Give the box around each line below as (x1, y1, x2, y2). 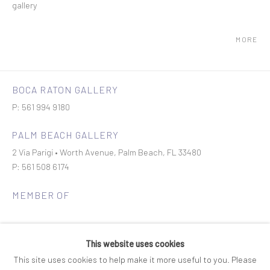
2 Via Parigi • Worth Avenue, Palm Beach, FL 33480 (12, 146, 201, 157)
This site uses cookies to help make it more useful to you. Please (13, 254, 257, 265)
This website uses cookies (86, 238, 184, 249)
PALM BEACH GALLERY (12, 129, 119, 140)
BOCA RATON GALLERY (12, 84, 118, 95)
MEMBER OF (12, 189, 69, 201)
